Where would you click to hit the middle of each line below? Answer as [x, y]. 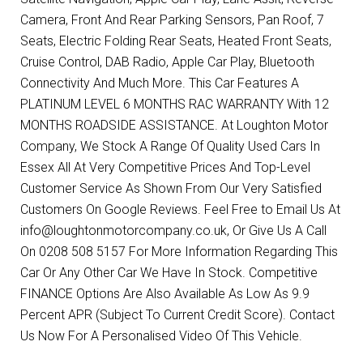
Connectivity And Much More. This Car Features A [160, 83]
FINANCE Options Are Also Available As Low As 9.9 [165, 294]
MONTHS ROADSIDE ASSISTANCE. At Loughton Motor [174, 126]
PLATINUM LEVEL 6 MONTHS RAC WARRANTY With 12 [175, 105]
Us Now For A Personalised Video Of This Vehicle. [161, 336]
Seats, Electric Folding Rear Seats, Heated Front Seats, [176, 41]
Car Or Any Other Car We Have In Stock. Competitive [169, 273]
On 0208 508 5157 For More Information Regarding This [179, 252]
